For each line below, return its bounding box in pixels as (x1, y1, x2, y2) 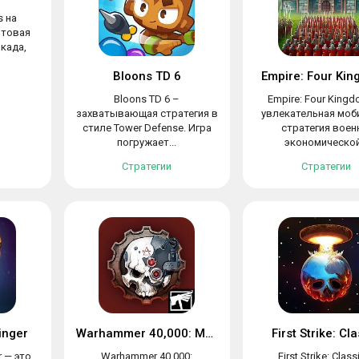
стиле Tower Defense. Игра (82, 122, 212, 134)
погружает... (117, 136, 177, 148)
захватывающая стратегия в (75, 107, 218, 119)
